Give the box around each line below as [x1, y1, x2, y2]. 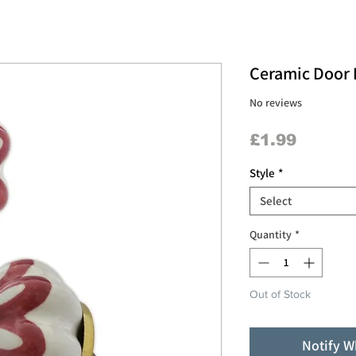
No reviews [250, 95, 302, 110]
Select [260, 193, 292, 209]
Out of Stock [250, 288, 311, 301]
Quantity [250, 227, 292, 242]
